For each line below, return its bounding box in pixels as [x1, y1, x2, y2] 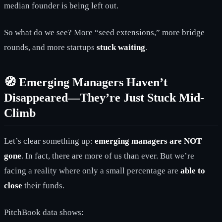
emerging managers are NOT [95, 136, 202, 146]
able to [180, 166, 205, 175]
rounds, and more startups [4, 42, 97, 52]
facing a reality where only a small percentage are [4, 166, 180, 175]
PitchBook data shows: [4, 207, 84, 217]
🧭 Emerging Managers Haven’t [4, 75, 167, 89]
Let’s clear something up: [4, 136, 95, 146]
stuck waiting [97, 42, 145, 52]
